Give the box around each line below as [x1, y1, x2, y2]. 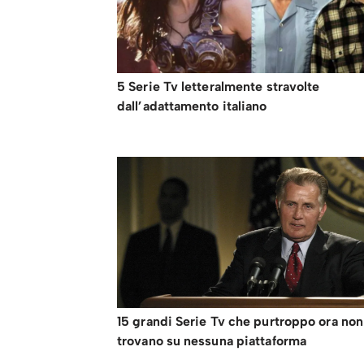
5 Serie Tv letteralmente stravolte [117, 79, 320, 95]
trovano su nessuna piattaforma [117, 333, 307, 349]
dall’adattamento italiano [117, 98, 267, 115]
